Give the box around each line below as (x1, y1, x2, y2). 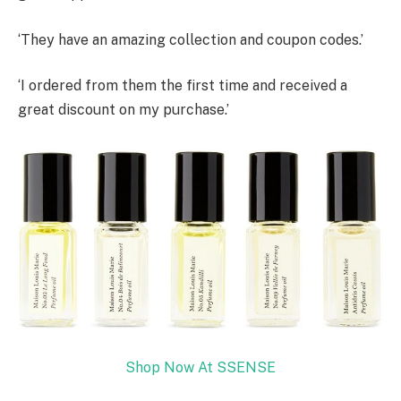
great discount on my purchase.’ (18, 101, 229, 119)
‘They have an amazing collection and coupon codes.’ (18, 30, 363, 48)
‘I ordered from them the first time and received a (18, 77, 347, 95)
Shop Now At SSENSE (125, 359, 276, 377)
